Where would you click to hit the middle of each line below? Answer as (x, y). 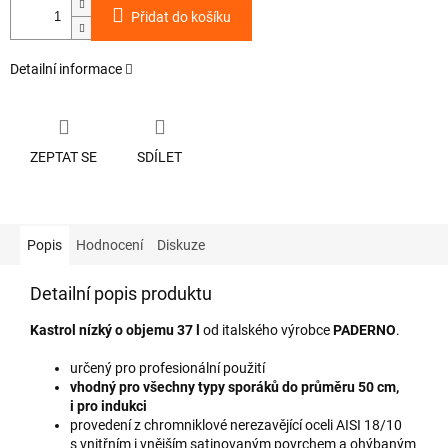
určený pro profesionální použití (167, 367)
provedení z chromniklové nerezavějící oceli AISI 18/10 (236, 424)
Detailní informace (66, 69)
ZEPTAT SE (63, 156)
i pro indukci (108, 405)
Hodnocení (109, 244)
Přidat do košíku (181, 17)
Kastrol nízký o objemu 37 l (115, 329)
